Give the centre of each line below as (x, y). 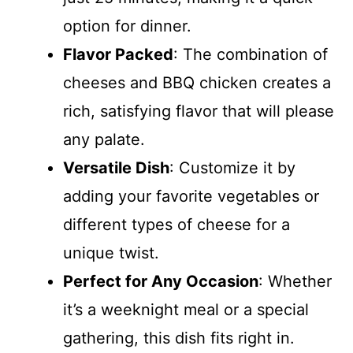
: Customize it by (232, 168)
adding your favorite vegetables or (191, 196)
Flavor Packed (118, 54)
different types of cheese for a (176, 225)
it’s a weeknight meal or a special (186, 310)
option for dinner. (127, 26)
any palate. (104, 139)
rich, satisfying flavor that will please (199, 111)
